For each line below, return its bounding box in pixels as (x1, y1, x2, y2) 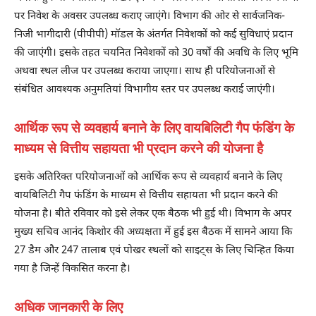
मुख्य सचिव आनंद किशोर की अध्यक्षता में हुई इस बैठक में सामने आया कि (14, 225, 292, 239)
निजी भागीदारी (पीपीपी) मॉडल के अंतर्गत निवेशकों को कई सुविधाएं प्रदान (14, 28, 293, 42)
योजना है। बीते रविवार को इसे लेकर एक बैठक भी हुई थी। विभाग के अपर (14, 207, 291, 221)
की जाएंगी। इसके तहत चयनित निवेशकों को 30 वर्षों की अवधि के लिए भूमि (14, 46, 298, 60)
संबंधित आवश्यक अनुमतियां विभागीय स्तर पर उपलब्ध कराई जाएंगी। (14, 83, 275, 97)
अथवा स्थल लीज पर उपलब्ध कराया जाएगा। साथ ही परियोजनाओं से (14, 64, 275, 78)
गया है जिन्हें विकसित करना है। (14, 262, 130, 276)
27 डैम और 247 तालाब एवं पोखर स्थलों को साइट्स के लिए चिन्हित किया (14, 243, 294, 257)
